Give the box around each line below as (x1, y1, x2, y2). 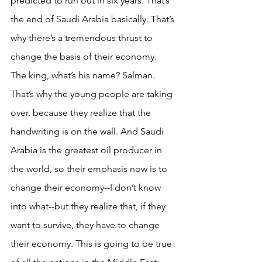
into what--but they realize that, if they (11, 200, 168, 212)
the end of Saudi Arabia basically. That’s (11, 13, 177, 25)
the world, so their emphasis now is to (11, 163, 170, 174)
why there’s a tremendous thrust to (11, 32, 155, 43)
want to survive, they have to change (11, 219, 162, 230)
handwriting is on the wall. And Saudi (11, 125, 166, 137)
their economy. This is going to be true (11, 237, 174, 249)
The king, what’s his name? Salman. (11, 69, 157, 81)
